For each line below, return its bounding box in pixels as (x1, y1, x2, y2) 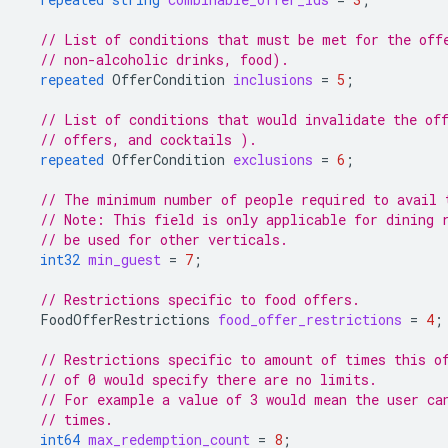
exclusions (233, 150, 313, 169)
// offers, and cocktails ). (40, 130, 257, 149)
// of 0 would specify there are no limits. (40, 370, 377, 389)
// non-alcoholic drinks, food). (40, 50, 289, 69)
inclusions (233, 70, 313, 89)
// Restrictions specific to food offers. (40, 290, 360, 309)
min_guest (88, 250, 161, 269)
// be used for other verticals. (40, 230, 288, 249)
